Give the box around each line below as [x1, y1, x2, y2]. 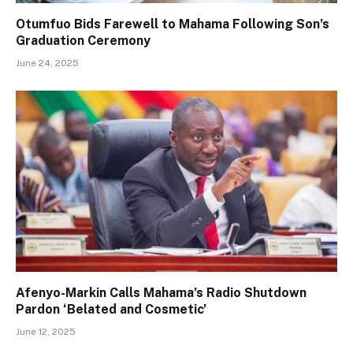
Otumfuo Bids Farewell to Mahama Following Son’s [16, 17, 329, 32]
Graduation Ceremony [16, 33, 150, 49]
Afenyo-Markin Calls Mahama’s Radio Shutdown [16, 284, 307, 300]
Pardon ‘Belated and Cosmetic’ [16, 301, 206, 317]
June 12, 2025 [16, 325, 76, 337]
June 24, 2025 [16, 58, 79, 69]
